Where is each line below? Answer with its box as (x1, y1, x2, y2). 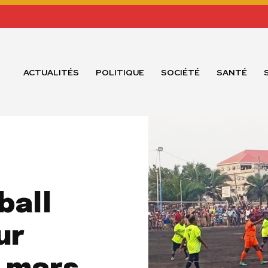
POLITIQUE (96, 66, 145, 78)
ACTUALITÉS (23, 66, 80, 78)
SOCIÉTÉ (161, 66, 200, 78)
